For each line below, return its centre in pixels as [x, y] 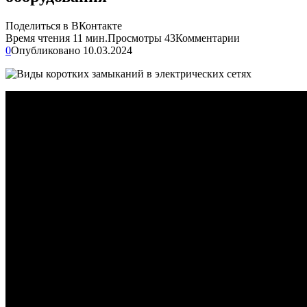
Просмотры [135, 38]
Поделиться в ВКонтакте [64, 25]
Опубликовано [46, 50]
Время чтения [38, 38]
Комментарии [208, 38]
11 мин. [89, 38]
